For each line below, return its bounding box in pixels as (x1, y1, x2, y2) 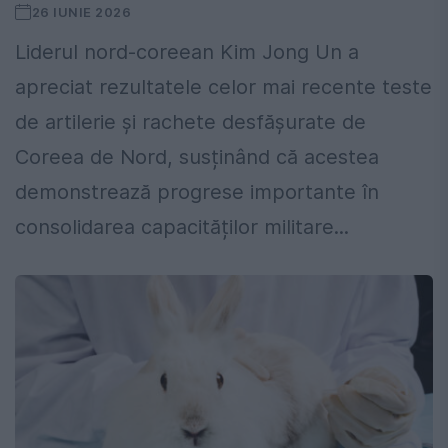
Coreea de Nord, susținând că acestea (15, 145, 379, 170)
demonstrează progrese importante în (15, 180, 379, 205)
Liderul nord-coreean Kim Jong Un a (15, 40, 359, 65)
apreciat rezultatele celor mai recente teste (15, 75, 432, 100)
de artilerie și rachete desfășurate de (15, 110, 366, 135)
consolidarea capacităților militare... (15, 215, 349, 240)
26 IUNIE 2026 (31, 4, 132, 21)
